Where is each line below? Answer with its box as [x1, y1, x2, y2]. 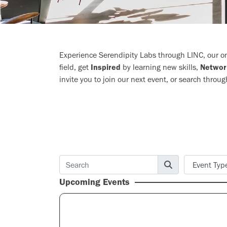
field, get [59, 62, 91, 72]
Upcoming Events [59, 176, 130, 187]
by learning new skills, [121, 62, 200, 72]
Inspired [91, 62, 121, 72]
